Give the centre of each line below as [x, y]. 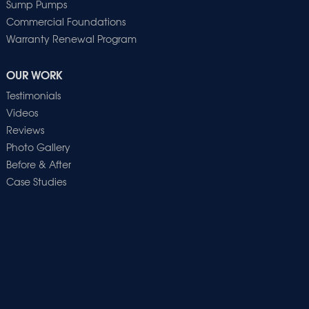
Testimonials [33, 95]
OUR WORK [34, 74]
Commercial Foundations [66, 21]
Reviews [25, 129]
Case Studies [36, 181]
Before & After [38, 164]
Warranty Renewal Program [71, 38]
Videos [22, 112]
